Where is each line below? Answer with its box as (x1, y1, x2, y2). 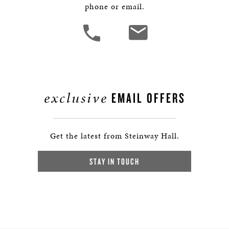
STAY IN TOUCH (89, 156, 140, 167)
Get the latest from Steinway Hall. (50, 130, 179, 142)
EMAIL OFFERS (107, 89, 186, 106)
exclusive (43, 88, 108, 108)
